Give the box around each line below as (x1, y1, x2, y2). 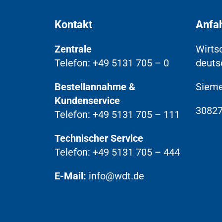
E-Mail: (55, 170, 86, 182)
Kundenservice (55, 95, 120, 107)
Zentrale (55, 43, 92, 55)
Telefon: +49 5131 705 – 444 (55, 146, 180, 158)
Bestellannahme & (55, 81, 135, 93)
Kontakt (55, 18, 92, 31)
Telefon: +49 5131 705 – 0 (55, 57, 169, 69)
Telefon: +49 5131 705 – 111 (55, 109, 180, 120)
